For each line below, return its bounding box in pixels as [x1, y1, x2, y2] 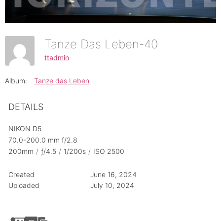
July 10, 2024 [90, 181, 134, 190]
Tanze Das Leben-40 [44, 37, 165, 52]
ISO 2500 [93, 147, 124, 156]
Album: [5, 76, 27, 85]
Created [8, 170, 35, 179]
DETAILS [8, 102, 43, 112]
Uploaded [8, 181, 39, 190]
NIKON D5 [8, 124, 41, 133]
